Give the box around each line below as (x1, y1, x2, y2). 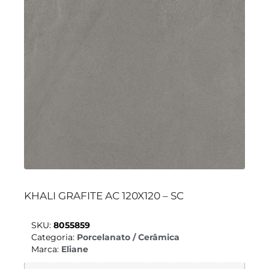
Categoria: (31, 232, 77, 242)
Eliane (61, 244, 88, 254)
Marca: (31, 244, 61, 254)
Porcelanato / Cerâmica (77, 232, 180, 242)
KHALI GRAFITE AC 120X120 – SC (24, 189, 184, 202)
